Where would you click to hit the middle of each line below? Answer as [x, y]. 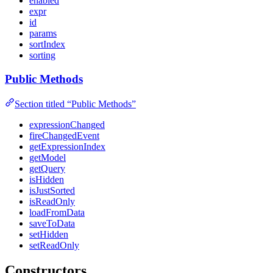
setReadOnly [54, 245]
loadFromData [57, 212]
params [43, 34]
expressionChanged [67, 124]
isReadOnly [52, 201]
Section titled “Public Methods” [75, 104]
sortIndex [47, 44]
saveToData [52, 223]
